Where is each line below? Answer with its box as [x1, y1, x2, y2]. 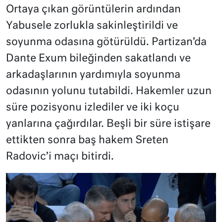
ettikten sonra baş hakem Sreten [6, 135, 168, 146]
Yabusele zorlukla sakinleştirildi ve [6, 21, 178, 32]
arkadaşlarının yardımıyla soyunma [6, 70, 180, 81]
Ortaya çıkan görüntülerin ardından [6, 4, 181, 15]
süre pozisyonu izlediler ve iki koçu [6, 103, 179, 113]
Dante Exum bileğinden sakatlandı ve [6, 54, 191, 64]
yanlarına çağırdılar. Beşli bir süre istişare [6, 119, 211, 130]
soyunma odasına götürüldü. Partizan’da [6, 37, 207, 48]
